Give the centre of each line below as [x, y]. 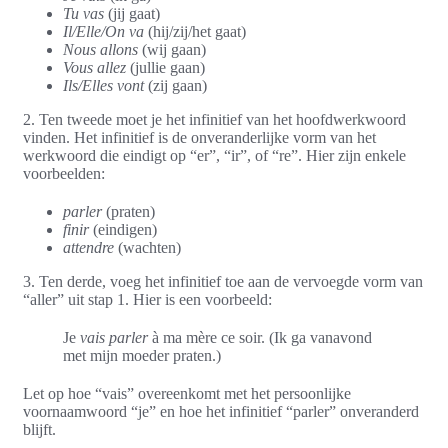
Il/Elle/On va [103, 32]
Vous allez [94, 68]
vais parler [114, 338]
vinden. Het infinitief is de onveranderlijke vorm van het [199, 138]
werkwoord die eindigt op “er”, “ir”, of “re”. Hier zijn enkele [214, 156]
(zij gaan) [175, 86]
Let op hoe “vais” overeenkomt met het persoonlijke [187, 394]
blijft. [39, 430]
